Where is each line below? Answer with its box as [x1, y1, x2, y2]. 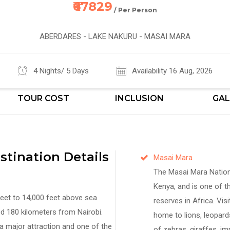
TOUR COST [17, 93, 69, 103]
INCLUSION [115, 93, 164, 103]
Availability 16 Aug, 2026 [131, 66, 213, 75]
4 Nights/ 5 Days [33, 66, 89, 75]
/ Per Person [114, 6, 157, 14]
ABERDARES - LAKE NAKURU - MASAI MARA [40, 31, 190, 41]
